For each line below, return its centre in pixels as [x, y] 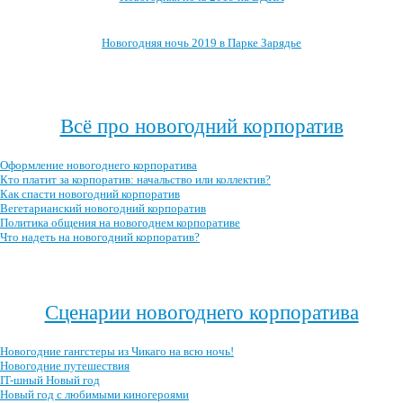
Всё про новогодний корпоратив [201, 126]
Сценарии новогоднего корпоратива [201, 312]
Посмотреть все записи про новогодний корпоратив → [201, 269]
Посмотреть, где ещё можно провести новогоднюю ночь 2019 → [201, 82]
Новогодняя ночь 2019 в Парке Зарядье [201, 43]
